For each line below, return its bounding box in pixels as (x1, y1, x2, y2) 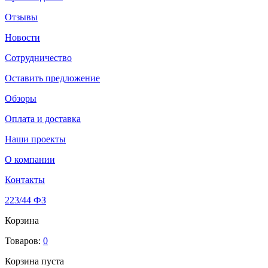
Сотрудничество (5, 53, 72, 63)
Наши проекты (5, 134, 66, 144)
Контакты (5, 175, 45, 185)
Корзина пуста (5, 256, 64, 266)
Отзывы (5, 12, 38, 22)
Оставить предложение (5, 73, 100, 83)
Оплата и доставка (5, 114, 81, 124)
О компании (5, 154, 55, 165)
